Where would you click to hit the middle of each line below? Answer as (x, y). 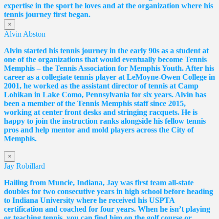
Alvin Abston (25, 34)
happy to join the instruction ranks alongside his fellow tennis (105, 121)
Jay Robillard (24, 166)
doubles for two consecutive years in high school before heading (109, 191)
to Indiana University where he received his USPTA (89, 200)
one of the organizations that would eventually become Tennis (105, 59)
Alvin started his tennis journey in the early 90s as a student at (106, 50)
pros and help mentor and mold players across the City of (99, 130)
